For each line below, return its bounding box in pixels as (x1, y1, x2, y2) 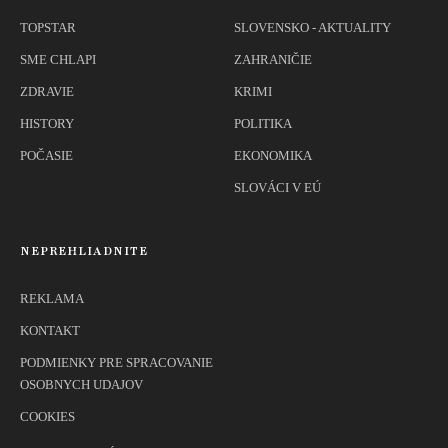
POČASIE (20, 148, 73, 164)
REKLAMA (20, 291, 84, 307)
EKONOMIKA (234, 148, 312, 164)
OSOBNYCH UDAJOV (20, 377, 143, 393)
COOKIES (20, 409, 75, 425)
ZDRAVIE (20, 84, 74, 100)
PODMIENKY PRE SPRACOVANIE (20, 355, 213, 371)
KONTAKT (20, 323, 80, 339)
